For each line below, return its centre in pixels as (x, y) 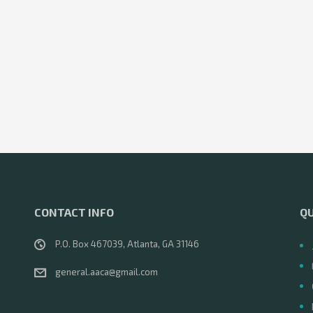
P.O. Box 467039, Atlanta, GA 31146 (127, 244)
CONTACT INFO (74, 212)
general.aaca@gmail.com (107, 272)
